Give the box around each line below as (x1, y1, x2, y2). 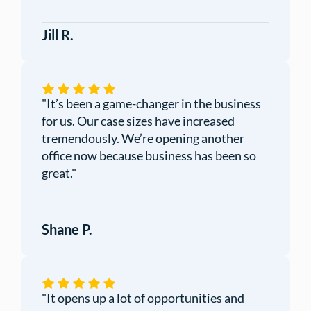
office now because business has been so (42, 148, 256, 164)
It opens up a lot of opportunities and (47, 290, 244, 306)
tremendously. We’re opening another (42, 131, 244, 146)
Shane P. (42, 221, 92, 238)
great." (42, 165, 76, 181)
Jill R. (42, 26, 74, 44)
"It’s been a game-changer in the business (42, 96, 261, 112)
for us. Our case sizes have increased (42, 113, 235, 129)
